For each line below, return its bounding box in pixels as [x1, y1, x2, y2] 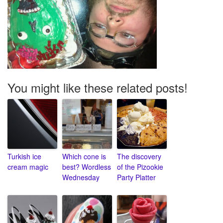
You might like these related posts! [7, 79, 188, 97]
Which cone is [62, 151, 106, 162]
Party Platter [117, 172, 156, 183]
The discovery [117, 151, 161, 162]
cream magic [7, 162, 48, 172]
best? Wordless [62, 162, 111, 172]
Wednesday [62, 172, 100, 183]
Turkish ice [7, 151, 41, 162]
